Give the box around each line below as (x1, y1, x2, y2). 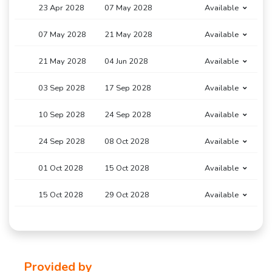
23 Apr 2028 (38, 2, 84, 14)
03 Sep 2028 (38, 83, 85, 94)
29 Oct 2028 (104, 189, 150, 201)
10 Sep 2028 (38, 109, 85, 121)
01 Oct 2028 (38, 163, 83, 174)
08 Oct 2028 (104, 136, 150, 148)
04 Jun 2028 (104, 56, 149, 67)
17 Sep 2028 (104, 83, 152, 94)
